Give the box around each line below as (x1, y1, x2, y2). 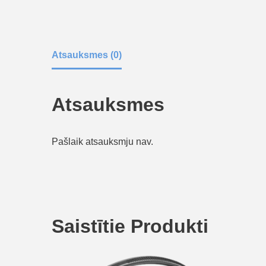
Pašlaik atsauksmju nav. (52, 136, 153, 147)
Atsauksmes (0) (52, 49, 122, 60)
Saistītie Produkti (52, 215, 208, 237)
